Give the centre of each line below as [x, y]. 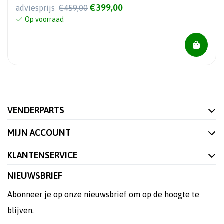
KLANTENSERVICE [42, 155]
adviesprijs [36, 8]
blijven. [21, 211]
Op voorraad [44, 20]
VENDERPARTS [36, 110]
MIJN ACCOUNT [39, 133]
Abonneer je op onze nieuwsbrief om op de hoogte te [103, 195]
